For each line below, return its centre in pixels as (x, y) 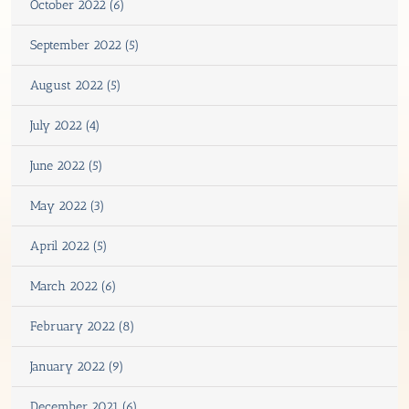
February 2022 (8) (83, 326)
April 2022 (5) (69, 246)
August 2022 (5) (76, 85)
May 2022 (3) (68, 205)
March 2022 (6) (73, 286)
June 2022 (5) (67, 165)
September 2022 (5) (85, 45)
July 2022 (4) (65, 125)
